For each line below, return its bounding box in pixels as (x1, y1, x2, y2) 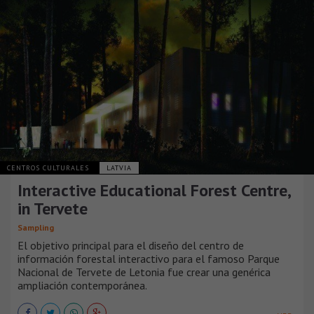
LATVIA (107, 163, 132, 173)
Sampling (18, 222, 54, 233)
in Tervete (18, 198, 88, 220)
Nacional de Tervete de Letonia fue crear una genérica (18, 265, 271, 280)
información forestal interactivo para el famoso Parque (18, 252, 280, 266)
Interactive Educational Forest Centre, (18, 179, 290, 202)
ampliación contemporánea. (18, 278, 147, 293)
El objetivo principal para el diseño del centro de (18, 238, 244, 253)
